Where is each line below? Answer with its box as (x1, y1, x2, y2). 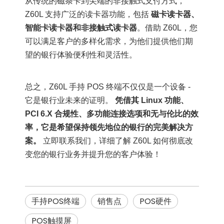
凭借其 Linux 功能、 (115, 96, 188, 104)
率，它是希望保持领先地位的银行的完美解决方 (25, 123, 193, 131)
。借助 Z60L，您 (137, 23, 197, 32)
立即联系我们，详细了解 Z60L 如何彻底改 (41, 136, 193, 145)
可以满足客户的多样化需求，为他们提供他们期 (25, 37, 193, 45)
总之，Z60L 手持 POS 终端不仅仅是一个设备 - (25, 82, 190, 91)
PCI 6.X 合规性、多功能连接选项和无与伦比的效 (25, 109, 198, 118)
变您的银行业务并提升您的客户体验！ (25, 150, 161, 158)
